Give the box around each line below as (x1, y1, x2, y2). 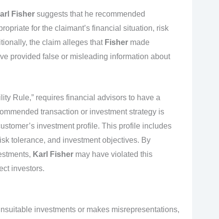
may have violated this (73, 150, 153, 158)
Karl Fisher (32, 150, 73, 158)
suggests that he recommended (34, 10, 145, 19)
